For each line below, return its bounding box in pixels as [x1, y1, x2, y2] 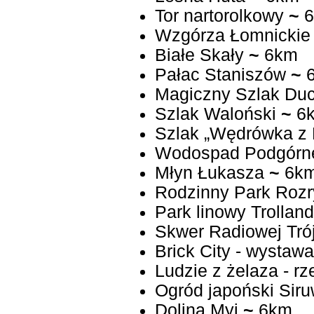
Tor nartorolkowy [154, 6, 284, 26]
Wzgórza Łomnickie [154, 26, 310, 46]
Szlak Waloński [154, 104, 276, 124]
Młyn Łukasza [154, 163, 264, 183]
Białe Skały [154, 46, 244, 65]
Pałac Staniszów [154, 65, 286, 85]
